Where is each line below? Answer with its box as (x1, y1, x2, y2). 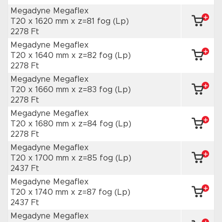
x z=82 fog (71, 52, 115, 59)
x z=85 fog (71, 154, 115, 162)
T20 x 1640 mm (10, 52, 71, 59)
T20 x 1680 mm (10, 120, 71, 128)
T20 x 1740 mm (10, 188, 71, 196)
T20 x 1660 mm (10, 86, 71, 94)
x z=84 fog (71, 120, 115, 128)
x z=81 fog (71, 17, 113, 25)
